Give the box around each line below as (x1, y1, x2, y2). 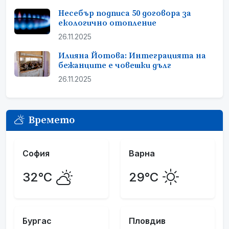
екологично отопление (58, 17, 156, 28)
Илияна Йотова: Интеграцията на (58, 50, 206, 61)
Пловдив (129, 216, 166, 226)
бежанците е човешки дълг (58, 60, 171, 71)
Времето (29, 113, 75, 127)
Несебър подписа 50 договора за (58, 8, 191, 18)
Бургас (22, 216, 52, 226)
